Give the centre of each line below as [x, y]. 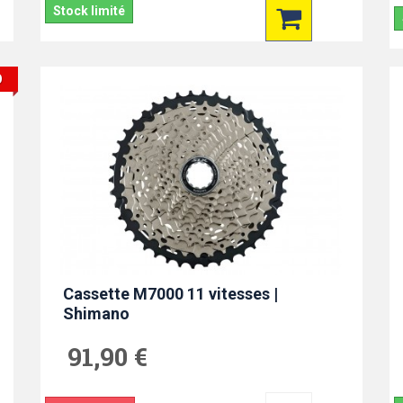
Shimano [96, 314]
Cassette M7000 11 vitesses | [170, 294]
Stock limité [89, 10]
